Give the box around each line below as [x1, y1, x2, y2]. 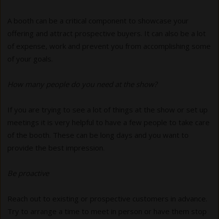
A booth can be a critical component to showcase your [7, 15, 189, 25]
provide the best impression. [7, 142, 105, 153]
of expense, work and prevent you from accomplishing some [7, 41, 211, 51]
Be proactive [7, 168, 49, 178]
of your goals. [7, 53, 53, 64]
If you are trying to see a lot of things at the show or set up [7, 104, 208, 114]
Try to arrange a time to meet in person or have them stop [7, 206, 207, 216]
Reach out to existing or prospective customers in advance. [7, 193, 207, 203]
